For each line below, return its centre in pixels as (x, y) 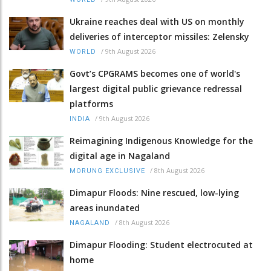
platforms (91, 103)
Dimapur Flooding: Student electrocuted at (161, 244)
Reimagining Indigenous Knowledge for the (161, 140)
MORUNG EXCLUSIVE (107, 171)
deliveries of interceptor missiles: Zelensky (159, 36)
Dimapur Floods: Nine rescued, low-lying (154, 192)
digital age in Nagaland (120, 155)
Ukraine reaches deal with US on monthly (157, 21)
